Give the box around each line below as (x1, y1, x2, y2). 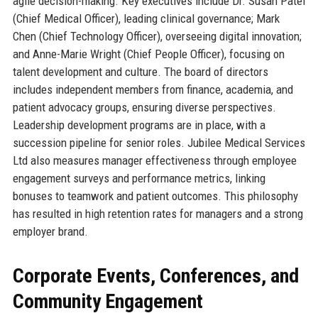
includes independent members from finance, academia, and (12, 82, 293, 97)
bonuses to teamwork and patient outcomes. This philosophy (12, 189, 298, 204)
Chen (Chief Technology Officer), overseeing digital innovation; (12, 29, 302, 44)
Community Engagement (12, 290, 203, 314)
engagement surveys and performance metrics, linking (12, 171, 265, 186)
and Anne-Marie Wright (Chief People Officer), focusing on (12, 47, 285, 62)
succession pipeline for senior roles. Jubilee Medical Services (12, 136, 305, 150)
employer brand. (12, 224, 88, 239)
